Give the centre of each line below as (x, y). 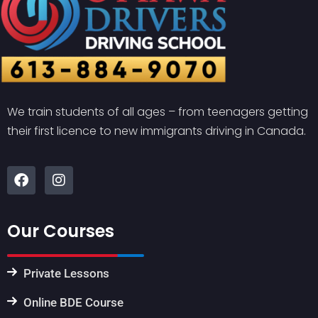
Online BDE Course (73, 303)
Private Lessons (66, 274)
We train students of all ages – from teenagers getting (158, 112)
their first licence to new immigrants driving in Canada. (157, 131)
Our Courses (61, 231)
